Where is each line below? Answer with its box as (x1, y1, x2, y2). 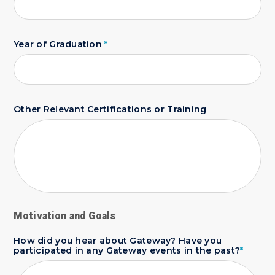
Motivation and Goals (14, 210, 116, 222)
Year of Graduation (14, 39, 105, 50)
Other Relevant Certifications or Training (14, 104, 207, 115)
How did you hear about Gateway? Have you (14, 235, 222, 246)
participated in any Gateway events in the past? (14, 245, 241, 256)
